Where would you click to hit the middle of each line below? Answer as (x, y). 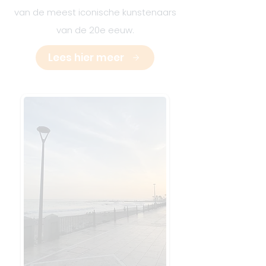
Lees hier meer (86, 58)
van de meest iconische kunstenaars (95, 12)
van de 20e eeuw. (95, 30)
